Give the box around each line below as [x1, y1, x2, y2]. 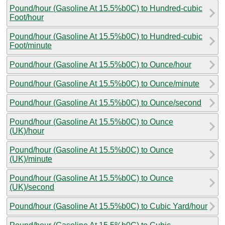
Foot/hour [10, 13, 44, 22]
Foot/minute [10, 41, 52, 50]
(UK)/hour [10, 126, 44, 135]
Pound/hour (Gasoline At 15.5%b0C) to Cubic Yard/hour [10, 201, 207, 210]
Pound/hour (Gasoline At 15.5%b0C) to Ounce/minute [10, 79, 199, 88]
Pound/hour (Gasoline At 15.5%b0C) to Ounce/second [10, 98, 201, 107]
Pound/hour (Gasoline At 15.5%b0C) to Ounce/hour [10, 60, 191, 69]
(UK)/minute [10, 154, 52, 163]
